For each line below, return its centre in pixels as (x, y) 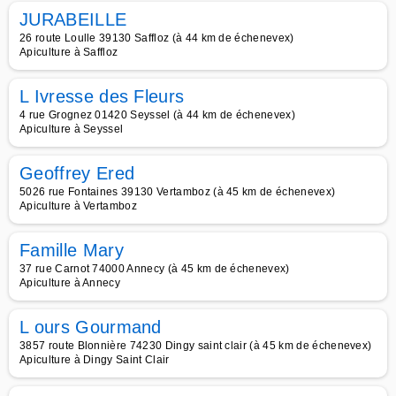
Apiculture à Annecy (70, 283)
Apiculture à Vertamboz (79, 206)
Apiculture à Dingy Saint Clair (95, 360)
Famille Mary (72, 250)
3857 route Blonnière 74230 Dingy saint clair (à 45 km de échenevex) (196, 346)
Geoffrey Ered (77, 173)
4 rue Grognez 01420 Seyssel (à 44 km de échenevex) (157, 115)
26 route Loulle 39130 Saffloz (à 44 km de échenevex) (157, 38)
